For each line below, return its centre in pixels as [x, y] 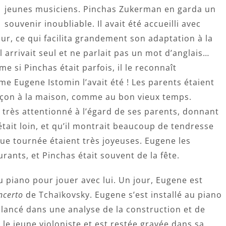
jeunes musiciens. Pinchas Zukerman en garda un [110, 9]
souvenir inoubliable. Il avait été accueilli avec [103, 24]
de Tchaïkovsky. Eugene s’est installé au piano [123, 195]
